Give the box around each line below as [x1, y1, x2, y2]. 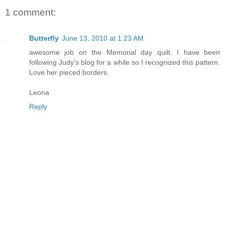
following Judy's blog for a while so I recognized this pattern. [29, 58, 220, 67]
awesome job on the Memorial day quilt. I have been [29, 48, 220, 57]
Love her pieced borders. [29, 68, 109, 77]
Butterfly [29, 34, 59, 43]
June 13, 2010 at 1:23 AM [62, 34, 144, 43]
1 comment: [5, 7, 56, 18]
